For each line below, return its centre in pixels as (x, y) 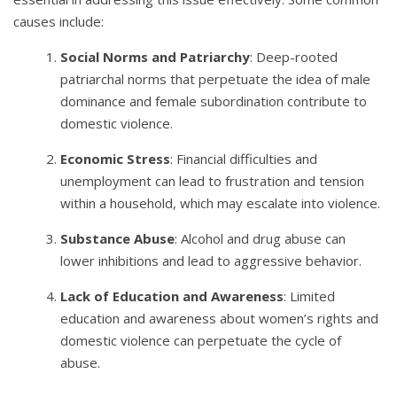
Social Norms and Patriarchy (156, 56)
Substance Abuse (118, 238)
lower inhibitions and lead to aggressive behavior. (211, 260)
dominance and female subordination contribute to (214, 101)
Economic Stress (116, 158)
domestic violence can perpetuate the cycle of (201, 340)
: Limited (310, 296)
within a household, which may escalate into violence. (221, 202)
